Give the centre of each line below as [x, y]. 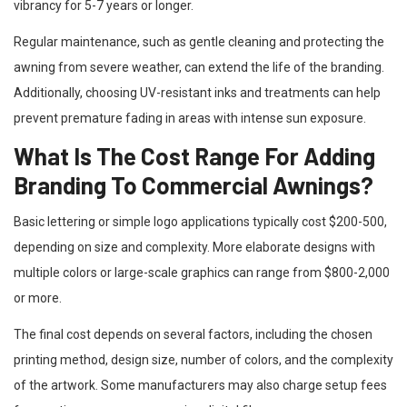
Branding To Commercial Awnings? [194, 184]
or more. [38, 298]
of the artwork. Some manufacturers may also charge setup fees [200, 385]
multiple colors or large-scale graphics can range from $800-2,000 [202, 272]
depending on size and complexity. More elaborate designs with [194, 247]
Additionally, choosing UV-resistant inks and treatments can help [197, 92]
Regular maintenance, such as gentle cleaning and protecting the [199, 41]
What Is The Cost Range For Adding [194, 155]
